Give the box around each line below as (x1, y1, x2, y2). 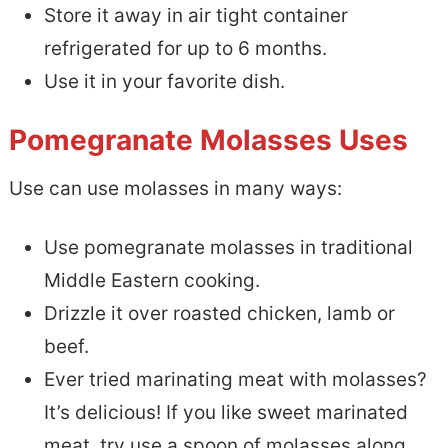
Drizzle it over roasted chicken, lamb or (43, 302, 395, 326)
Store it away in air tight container (43, 4, 348, 28)
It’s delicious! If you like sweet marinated (43, 401, 408, 425)
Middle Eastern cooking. (43, 269, 260, 293)
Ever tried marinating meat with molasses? (43, 368, 427, 392)
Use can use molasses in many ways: (8, 177, 342, 201)
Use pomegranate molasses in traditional (43, 236, 413, 260)
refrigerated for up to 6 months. (43, 37, 327, 61)
